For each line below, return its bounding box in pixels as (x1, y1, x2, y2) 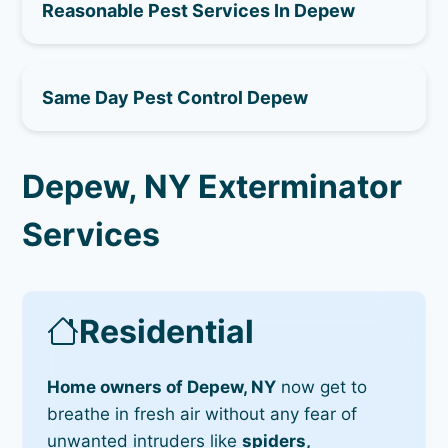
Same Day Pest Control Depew (42, 86, 309, 108)
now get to (276, 376, 368, 397)
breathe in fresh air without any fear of (47, 403, 358, 424)
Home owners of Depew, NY (47, 376, 277, 397)
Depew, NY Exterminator (22, 166, 403, 206)
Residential (79, 311, 255, 351)
